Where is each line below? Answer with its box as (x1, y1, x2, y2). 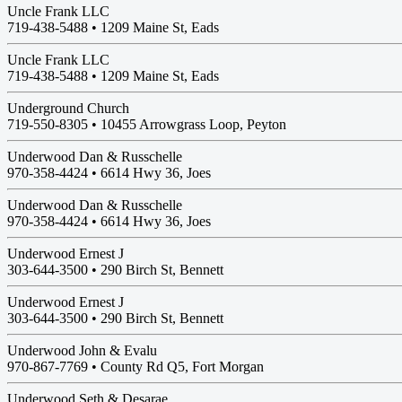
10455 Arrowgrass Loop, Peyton (100, 117, 286, 132)
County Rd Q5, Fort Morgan (100, 359, 264, 374)
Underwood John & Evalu (7, 343, 157, 358)
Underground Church (7, 100, 129, 116)
